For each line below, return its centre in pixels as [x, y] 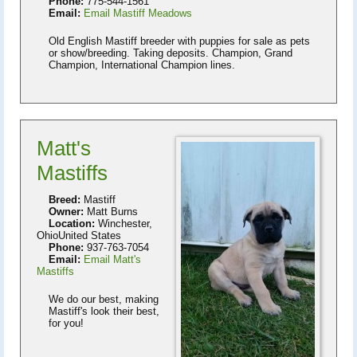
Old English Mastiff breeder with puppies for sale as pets [179, 41]
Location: [72, 223]
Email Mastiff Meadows [138, 13]
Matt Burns [111, 211]
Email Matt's [112, 259]
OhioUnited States [79, 235]
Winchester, [124, 223]
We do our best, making [104, 299]
